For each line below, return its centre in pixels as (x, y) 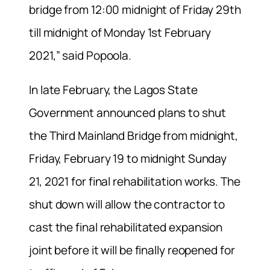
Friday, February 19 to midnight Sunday (128, 159)
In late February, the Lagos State (113, 90)
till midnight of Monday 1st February (120, 32)
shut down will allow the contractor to (127, 205)
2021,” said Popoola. (80, 55)
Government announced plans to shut (127, 113)
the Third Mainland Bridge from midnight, (133, 136)
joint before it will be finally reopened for (132, 250)
